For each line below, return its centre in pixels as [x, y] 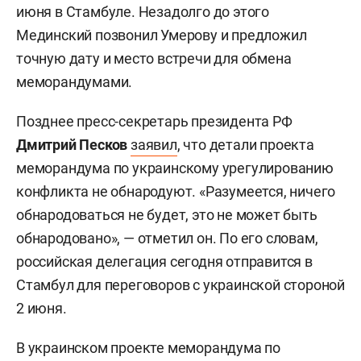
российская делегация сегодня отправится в [164, 261]
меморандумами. [75, 81]
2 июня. [41, 308]
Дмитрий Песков [72, 144]
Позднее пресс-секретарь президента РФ [154, 121]
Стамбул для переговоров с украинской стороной [180, 284]
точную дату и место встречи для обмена [154, 58]
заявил [154, 144]
